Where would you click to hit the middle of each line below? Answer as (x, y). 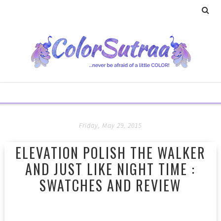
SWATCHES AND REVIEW (110, 185)
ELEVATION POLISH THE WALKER (110, 153)
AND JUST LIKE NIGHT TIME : (110, 169)
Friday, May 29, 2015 (110, 125)
